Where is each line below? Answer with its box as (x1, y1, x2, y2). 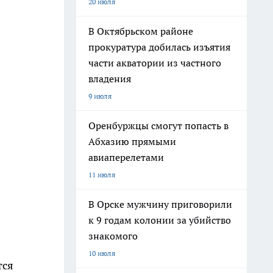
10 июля (88, 249, 115, 258)
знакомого (88, 230, 138, 242)
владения (88, 73, 131, 85)
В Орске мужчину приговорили (88, 198, 232, 210)
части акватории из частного (88, 57, 221, 69)
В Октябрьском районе (88, 25, 193, 37)
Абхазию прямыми (88, 135, 176, 147)
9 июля (88, 91, 112, 101)
